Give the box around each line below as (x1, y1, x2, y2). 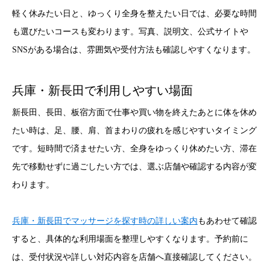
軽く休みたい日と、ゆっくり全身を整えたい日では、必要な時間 (12, 8, 257, 18)
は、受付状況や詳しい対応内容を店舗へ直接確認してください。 (12, 253, 257, 262)
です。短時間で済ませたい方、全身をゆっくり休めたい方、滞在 (12, 143, 257, 153)
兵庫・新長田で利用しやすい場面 (12, 84, 193, 97)
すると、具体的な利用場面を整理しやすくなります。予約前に (12, 234, 248, 244)
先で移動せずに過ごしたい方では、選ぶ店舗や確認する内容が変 (12, 162, 257, 171)
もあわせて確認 (198, 216, 257, 226)
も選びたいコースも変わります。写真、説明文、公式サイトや (12, 27, 248, 36)
